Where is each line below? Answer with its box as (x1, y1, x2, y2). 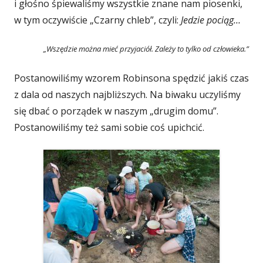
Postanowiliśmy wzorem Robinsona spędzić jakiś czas (14, 72, 249, 85)
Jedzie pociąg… (181, 14, 241, 26)
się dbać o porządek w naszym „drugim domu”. (14, 104, 218, 117)
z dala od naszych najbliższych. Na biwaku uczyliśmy (14, 88, 241, 101)
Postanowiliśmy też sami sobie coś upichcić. (14, 121, 204, 134)
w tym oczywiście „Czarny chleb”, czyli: (14, 14, 181, 26)
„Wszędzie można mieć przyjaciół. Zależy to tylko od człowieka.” (43, 43, 249, 54)
